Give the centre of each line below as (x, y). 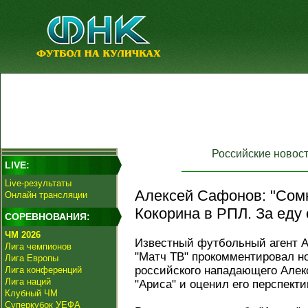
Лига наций (28, 282)
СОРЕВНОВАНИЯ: (47, 217)
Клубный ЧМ (31, 293)
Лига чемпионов (38, 246)
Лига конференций (43, 270)
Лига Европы (32, 258)
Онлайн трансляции (46, 195)
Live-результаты (38, 183)
